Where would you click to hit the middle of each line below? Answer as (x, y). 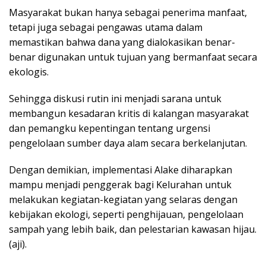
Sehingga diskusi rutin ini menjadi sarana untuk (115, 99)
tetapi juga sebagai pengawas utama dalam (106, 28)
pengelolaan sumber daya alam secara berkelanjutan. (128, 143)
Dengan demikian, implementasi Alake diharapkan (121, 170)
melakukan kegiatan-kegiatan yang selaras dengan (123, 200)
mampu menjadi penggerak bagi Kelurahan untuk (120, 185)
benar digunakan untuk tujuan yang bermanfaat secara (133, 57)
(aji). (18, 244)
